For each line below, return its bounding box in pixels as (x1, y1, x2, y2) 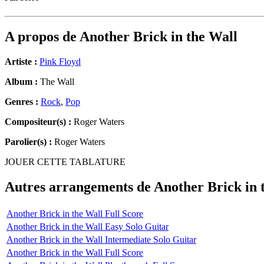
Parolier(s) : (5, 137, 52, 147)
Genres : (5, 97, 41, 107)
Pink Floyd (39, 57, 81, 67)
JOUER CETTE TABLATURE (5, 157, 126, 167)
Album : (5, 77, 38, 87)
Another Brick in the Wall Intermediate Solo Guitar (6, 234, 196, 245)
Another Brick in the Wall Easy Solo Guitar (6, 221, 169, 232)
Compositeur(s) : (5, 117, 71, 127)
